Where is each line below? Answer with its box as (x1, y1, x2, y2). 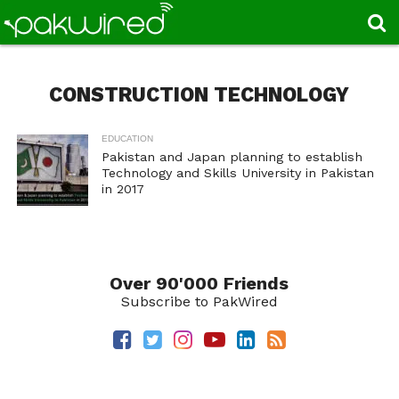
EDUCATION (101, 134, 153, 143)
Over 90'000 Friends (110, 273, 289, 294)
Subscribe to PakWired (120, 293, 278, 310)
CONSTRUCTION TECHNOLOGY (49, 83, 350, 106)
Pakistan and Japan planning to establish (101, 150, 362, 164)
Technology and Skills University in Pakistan (101, 166, 374, 180)
